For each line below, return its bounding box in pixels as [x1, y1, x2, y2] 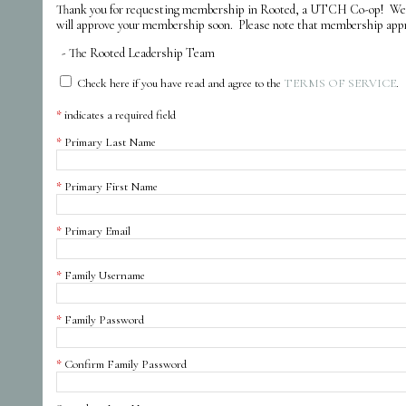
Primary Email [64, 223, 130, 238]
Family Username [64, 267, 145, 283]
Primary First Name [64, 179, 158, 194]
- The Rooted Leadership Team [56, 44, 215, 61]
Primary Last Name [64, 134, 156, 150]
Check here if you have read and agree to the [77, 75, 284, 91]
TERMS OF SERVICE [284, 75, 396, 91]
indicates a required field [64, 108, 176, 123]
